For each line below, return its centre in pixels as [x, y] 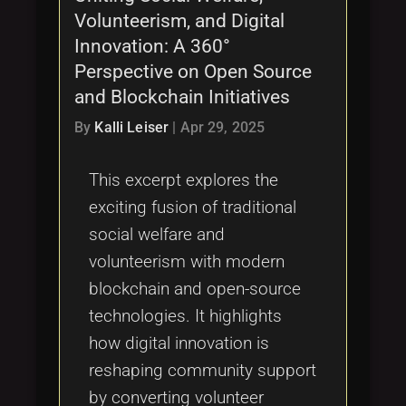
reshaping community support [203, 370]
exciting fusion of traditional [193, 207]
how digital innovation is [179, 343]
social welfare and [157, 234]
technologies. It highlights [185, 315]
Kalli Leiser [132, 127]
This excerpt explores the [184, 179]
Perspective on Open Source [193, 71]
